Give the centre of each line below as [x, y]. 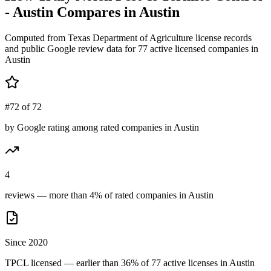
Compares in [96, 12]
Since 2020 [26, 242]
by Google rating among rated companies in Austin [102, 127]
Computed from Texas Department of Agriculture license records [128, 38]
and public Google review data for [71, 48]
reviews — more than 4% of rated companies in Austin [109, 195]
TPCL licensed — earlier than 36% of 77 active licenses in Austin [130, 263]
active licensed [177, 48]
